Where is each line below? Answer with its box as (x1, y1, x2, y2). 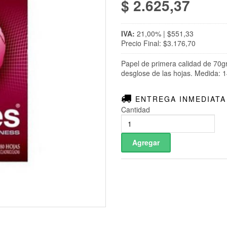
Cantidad (121, 104, 150, 115)
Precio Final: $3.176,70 (121, 38, 196, 49)
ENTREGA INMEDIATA (132, 94, 226, 104)
